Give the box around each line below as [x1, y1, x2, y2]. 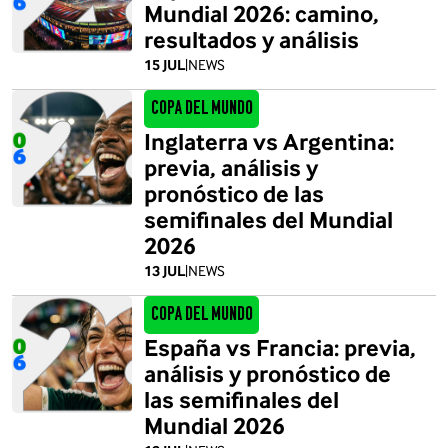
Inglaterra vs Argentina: [144, 127, 394, 155]
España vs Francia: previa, [144, 333, 416, 361]
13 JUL [144, 262, 185, 279]
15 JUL [144, 56, 185, 73]
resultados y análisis [144, 25, 359, 53]
